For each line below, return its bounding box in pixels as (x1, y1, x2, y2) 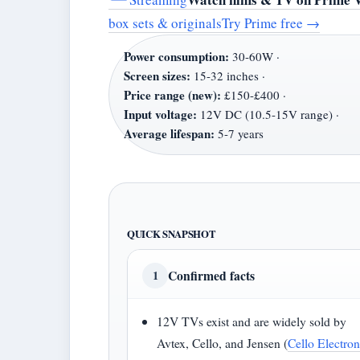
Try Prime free (222, 14, 306, 32)
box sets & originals (108, 14, 222, 32)
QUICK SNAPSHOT (127, 227, 216, 241)
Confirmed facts (168, 266, 255, 284)
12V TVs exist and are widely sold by (157, 313, 347, 329)
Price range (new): (124, 86, 221, 104)
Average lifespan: (124, 125, 215, 142)
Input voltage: (124, 105, 197, 123)
